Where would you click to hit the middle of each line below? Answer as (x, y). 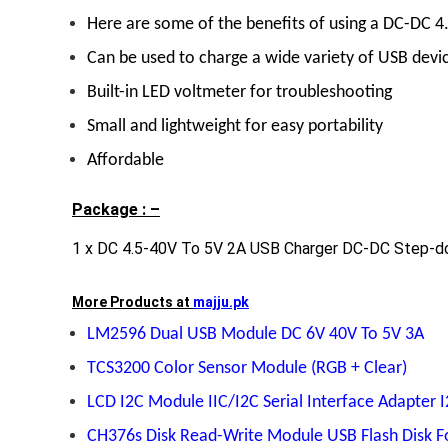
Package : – (116, 209)
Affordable (125, 160)
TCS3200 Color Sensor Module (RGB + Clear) (247, 368)
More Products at (132, 301)
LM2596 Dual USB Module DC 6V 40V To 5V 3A (255, 334)
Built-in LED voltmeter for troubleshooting (239, 92)
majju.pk (221, 301)
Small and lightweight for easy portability (235, 126)
